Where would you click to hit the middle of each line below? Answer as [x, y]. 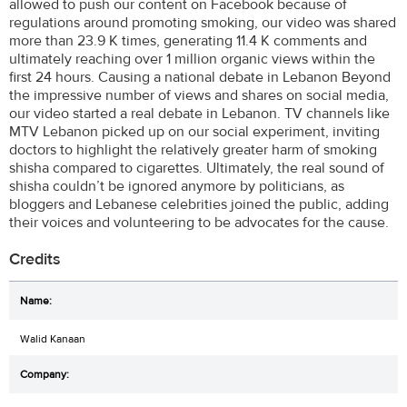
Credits [35, 259]
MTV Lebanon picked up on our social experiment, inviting [194, 131]
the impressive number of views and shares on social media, [199, 95]
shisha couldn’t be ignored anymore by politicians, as [177, 186]
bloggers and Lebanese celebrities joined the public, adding [199, 204]
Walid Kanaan [53, 338]
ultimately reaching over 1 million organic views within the [192, 59]
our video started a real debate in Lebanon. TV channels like [199, 113]
